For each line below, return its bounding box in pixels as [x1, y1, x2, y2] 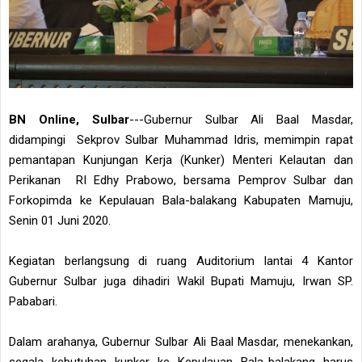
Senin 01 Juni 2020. [9, 213, 111, 228]
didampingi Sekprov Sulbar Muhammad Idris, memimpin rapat [9, 132, 353, 147]
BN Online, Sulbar [9, 112, 129, 127]
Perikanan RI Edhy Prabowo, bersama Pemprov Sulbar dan [9, 172, 353, 187]
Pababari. [9, 293, 57, 309]
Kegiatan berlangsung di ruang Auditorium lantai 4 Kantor [9, 253, 353, 268]
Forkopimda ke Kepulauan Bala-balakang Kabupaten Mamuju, [9, 192, 353, 208]
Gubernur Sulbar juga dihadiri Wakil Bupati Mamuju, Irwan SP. [9, 273, 353, 288]
